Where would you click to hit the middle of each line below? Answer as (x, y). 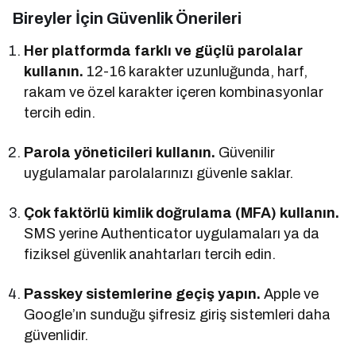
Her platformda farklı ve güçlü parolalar (164, 50)
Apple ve (290, 294)
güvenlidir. (56, 335)
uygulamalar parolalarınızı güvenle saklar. (159, 173)
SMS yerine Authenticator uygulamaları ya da (172, 233)
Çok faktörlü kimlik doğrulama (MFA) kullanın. (182, 213)
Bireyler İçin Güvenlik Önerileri (127, 18)
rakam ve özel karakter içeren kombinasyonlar (174, 92)
